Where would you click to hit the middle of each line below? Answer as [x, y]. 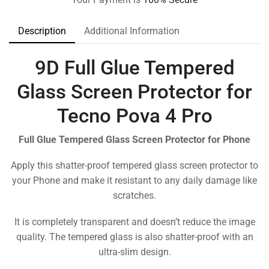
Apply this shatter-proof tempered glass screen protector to [134, 166]
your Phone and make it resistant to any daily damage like [134, 181]
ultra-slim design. [134, 252]
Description [42, 31]
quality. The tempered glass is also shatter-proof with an [134, 237]
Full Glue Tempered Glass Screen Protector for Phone [134, 139]
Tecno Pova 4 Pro [134, 116]
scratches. [134, 196]
